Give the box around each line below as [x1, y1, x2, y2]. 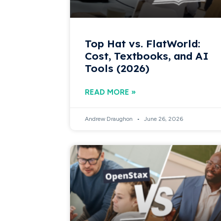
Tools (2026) [85, 61, 150, 74]
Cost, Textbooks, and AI [85, 49, 209, 62]
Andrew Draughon [85, 115, 135, 122]
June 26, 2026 [143, 115, 184, 122]
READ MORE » [85, 87, 136, 97]
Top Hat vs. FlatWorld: [85, 37, 201, 50]
